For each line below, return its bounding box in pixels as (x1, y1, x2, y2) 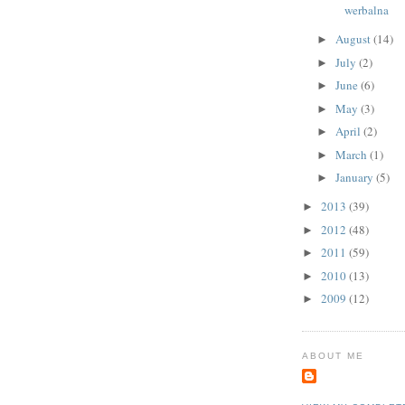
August (334, 31, 373, 48)
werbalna (344, 2, 390, 19)
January (334, 169, 376, 186)
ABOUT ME (302, 350, 365, 361)
